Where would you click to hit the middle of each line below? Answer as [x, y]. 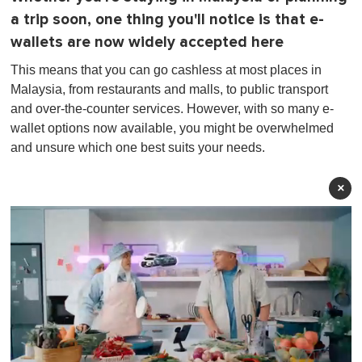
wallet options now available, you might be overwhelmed [172, 128]
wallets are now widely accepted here [147, 42]
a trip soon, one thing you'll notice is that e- [167, 19]
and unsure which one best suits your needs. [138, 147]
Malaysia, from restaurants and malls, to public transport [169, 89]
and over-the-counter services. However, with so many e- [172, 108]
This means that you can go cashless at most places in [166, 69]
